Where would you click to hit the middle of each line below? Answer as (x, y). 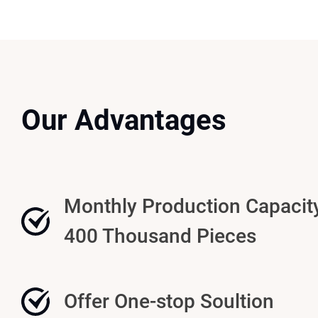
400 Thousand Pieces (160, 236)
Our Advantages (124, 120)
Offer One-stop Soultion (169, 301)
